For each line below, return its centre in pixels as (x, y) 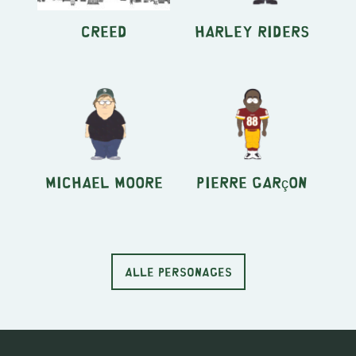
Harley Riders (252, 31)
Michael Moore (104, 182)
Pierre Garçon (252, 182)
